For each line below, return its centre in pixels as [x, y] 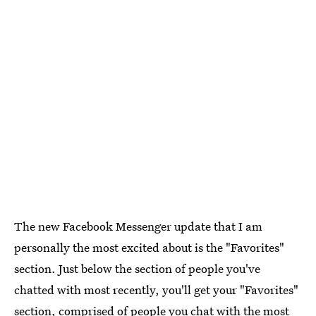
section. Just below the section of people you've [137, 268]
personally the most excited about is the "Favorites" [149, 247]
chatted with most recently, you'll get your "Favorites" [156, 289]
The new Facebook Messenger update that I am [138, 226]
